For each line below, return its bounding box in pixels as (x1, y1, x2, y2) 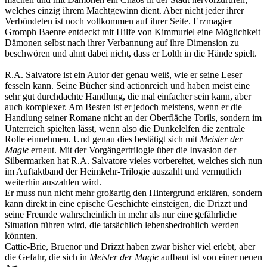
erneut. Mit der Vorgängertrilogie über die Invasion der (29, 144, 236, 155)
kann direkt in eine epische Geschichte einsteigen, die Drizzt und (5, 198, 247, 209)
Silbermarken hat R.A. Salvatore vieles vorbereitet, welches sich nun (5, 155, 262, 166)
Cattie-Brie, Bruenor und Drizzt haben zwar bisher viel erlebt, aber (5, 241, 255, 252)
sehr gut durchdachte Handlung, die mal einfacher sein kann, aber (5, 91, 251, 101)
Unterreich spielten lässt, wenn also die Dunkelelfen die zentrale (5, 123, 245, 133)
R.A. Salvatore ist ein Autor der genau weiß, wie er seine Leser (5, 69, 242, 80)
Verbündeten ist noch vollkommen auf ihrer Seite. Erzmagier (5, 15, 232, 26)
